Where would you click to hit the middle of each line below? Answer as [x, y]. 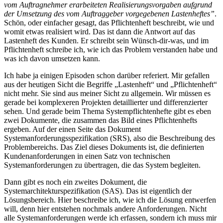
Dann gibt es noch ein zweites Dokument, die [75, 182]
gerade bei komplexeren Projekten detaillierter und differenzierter [106, 102]
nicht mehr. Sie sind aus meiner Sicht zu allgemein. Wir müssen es [107, 93]
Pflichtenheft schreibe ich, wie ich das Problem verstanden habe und [111, 49]
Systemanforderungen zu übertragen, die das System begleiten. [102, 165]
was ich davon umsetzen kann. [52, 58]
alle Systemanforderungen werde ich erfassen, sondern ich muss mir [110, 218]
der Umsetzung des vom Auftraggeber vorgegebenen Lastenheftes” [109, 13]
